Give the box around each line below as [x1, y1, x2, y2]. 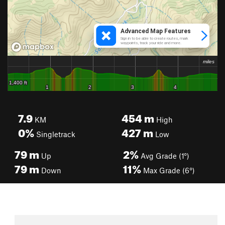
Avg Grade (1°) [139, 151, 189, 160]
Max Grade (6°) [141, 166, 195, 175]
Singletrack [34, 130, 75, 139]
